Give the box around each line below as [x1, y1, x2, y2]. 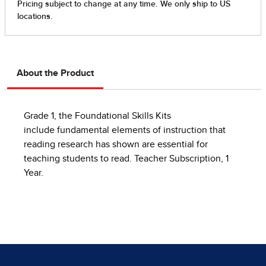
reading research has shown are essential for [24, 140, 208, 150]
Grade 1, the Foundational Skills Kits [24, 111, 171, 121]
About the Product [17, 68, 94, 78]
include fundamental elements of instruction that [24, 125, 226, 135]
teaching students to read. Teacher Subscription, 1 [24, 154, 229, 164]
